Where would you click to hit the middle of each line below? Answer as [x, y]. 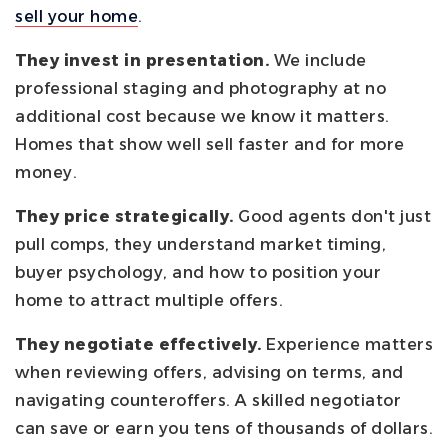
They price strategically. [124, 216]
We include [318, 60]
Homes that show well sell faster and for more [210, 144]
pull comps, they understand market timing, [200, 244]
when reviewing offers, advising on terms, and [209, 372]
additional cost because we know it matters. [202, 116]
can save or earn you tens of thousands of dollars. [224, 428]
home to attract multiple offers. [149, 300]
